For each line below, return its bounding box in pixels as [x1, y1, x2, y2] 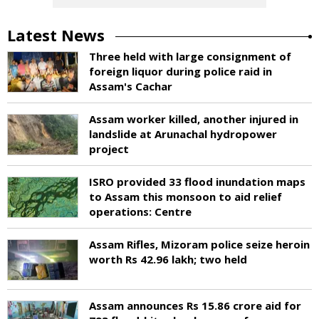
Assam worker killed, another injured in [89, 112, 298, 126]
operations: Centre [89, 204, 192, 219]
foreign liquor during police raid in [89, 64, 272, 78]
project [89, 142, 129, 156]
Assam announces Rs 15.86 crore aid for [89, 298, 301, 313]
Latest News [7, 24, 105, 46]
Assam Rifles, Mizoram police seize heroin [89, 237, 310, 251]
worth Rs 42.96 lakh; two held [89, 252, 247, 266]
